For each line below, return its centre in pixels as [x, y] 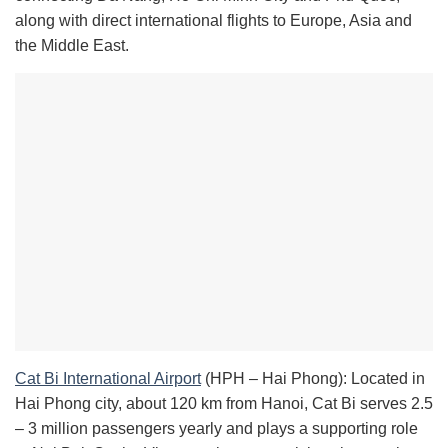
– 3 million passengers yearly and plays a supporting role [216, 429]
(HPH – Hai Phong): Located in [313, 379]
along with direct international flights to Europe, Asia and [213, 20]
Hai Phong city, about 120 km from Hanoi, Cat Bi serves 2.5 [224, 404]
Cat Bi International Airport [108, 379]
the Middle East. [72, 45]
